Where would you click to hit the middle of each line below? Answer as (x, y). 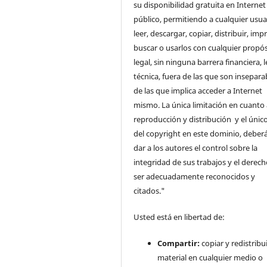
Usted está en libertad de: (180, 217)
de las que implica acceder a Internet (198, 90)
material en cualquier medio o (210, 257)
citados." (150, 190)
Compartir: (179, 243)
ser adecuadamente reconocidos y (195, 176)
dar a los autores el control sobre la (196, 148)
